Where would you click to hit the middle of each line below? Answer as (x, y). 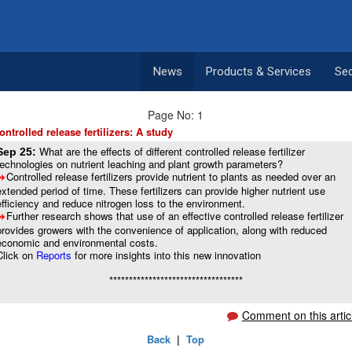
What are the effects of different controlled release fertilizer (172, 151)
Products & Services (258, 71)
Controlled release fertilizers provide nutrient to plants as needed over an (171, 176)
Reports (56, 255)
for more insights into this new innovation (168, 255)
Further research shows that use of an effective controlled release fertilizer (175, 216)
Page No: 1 (176, 115)
